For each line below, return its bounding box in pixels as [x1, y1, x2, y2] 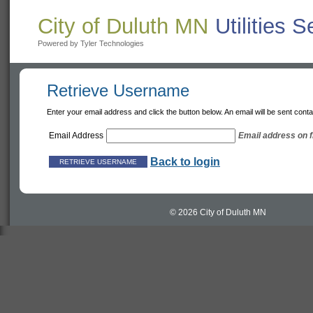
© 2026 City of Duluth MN [170, 208, 266, 217]
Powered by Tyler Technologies [38, 39, 144, 48]
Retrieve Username [47, 81, 189, 100]
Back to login [150, 156, 220, 168]
